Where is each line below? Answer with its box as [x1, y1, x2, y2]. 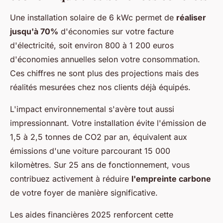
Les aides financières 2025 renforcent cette [10, 209, 173, 220]
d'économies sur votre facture [58, 26, 174, 36]
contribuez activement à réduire [10, 173, 131, 184]
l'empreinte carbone [131, 173, 211, 184]
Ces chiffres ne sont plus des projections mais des [10, 68, 199, 78]
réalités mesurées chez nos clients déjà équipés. [10, 82, 191, 92]
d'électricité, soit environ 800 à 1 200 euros [10, 40, 174, 50]
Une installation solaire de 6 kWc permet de [10, 12, 176, 22]
